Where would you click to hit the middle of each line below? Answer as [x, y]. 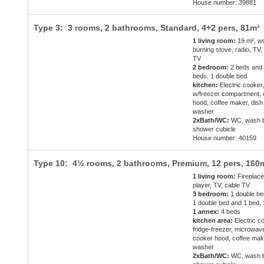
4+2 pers [218, 28]
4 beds [230, 212]
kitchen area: [213, 221]
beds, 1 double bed [220, 76]
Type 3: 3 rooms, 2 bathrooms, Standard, [117, 28]
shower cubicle [214, 129]
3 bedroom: [211, 194]
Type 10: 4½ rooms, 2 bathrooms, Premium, [122, 164]
